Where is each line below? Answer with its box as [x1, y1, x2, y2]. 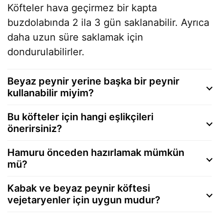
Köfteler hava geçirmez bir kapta [7, 1, 157, 14]
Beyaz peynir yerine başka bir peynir [7, 75, 179, 87]
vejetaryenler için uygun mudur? [7, 194, 160, 206]
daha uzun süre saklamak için [7, 31, 143, 43]
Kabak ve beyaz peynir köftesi [7, 182, 150, 194]
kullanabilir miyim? [7, 87, 94, 99]
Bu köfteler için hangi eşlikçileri [7, 110, 153, 123]
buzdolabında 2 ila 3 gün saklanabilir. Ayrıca [7, 16, 209, 28]
